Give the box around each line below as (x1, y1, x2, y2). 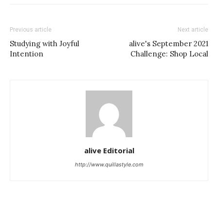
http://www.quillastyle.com (74, 161, 144, 168)
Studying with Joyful (10, 39, 79, 49)
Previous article (10, 26, 52, 34)
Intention (10, 49, 43, 59)
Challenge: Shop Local (130, 49, 208, 59)
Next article (178, 26, 208, 34)
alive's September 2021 (129, 39, 208, 49)
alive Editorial (84, 145, 134, 156)
